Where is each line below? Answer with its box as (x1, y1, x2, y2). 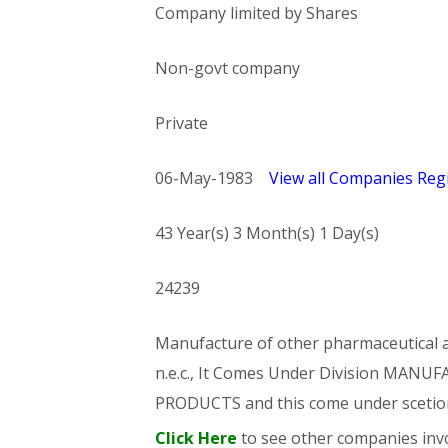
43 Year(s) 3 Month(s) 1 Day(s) (154, 222, 379, 244)
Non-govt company (154, 57, 300, 79)
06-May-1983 (154, 167, 269, 189)
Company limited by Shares (154, 2, 358, 24)
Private (154, 112, 208, 134)
